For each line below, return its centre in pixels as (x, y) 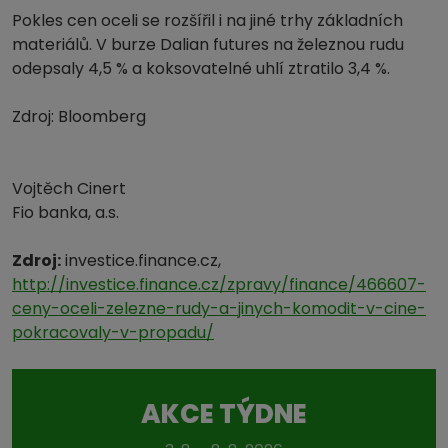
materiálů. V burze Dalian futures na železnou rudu (208, 44)
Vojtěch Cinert (69, 188)
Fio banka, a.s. (65, 212)
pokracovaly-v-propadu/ (113, 332)
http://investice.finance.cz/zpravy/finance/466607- (219, 284)
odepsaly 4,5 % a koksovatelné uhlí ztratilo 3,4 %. (201, 68)
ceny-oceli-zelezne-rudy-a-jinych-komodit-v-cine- (219, 308)
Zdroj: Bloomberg (79, 116)
